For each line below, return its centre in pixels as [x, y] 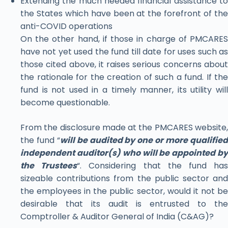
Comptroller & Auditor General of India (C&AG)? [117, 217]
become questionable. [65, 103]
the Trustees [49, 166]
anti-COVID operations [66, 26]
